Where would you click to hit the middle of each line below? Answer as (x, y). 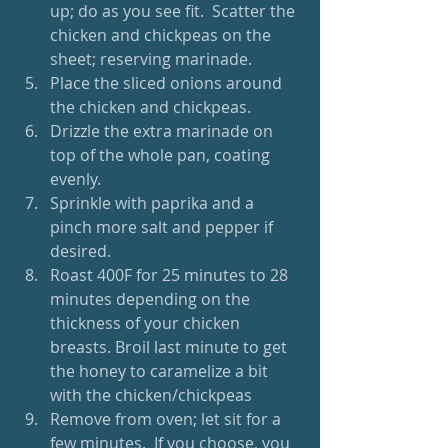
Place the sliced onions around (168, 83)
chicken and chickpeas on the (162, 35)
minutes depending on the (152, 299)
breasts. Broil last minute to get (170, 347)
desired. (84, 251)
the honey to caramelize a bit (161, 371)
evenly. (79, 179)
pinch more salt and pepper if (163, 227)
